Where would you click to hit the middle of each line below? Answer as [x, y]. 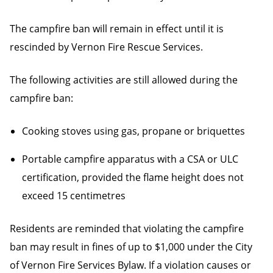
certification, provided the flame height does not [133, 177]
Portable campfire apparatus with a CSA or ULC [130, 159]
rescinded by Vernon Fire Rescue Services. [106, 47]
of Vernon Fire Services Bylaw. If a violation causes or [130, 265]
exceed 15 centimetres [74, 196]
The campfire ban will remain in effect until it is [117, 29]
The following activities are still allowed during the [124, 80]
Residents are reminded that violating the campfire [127, 229]
